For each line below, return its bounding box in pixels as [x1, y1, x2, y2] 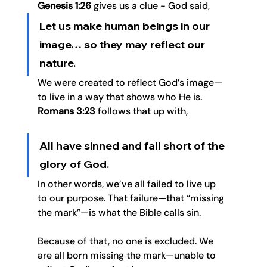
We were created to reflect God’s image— [37, 76, 222, 89]
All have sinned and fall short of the [39, 139, 227, 153]
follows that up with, [95, 105, 190, 118]
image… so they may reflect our [39, 38, 207, 52]
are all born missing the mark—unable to [37, 249, 218, 262]
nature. [39, 56, 76, 70]
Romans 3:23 [37, 105, 95, 118]
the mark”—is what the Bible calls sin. [37, 206, 201, 219]
